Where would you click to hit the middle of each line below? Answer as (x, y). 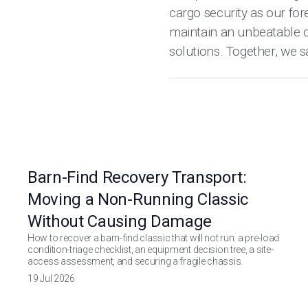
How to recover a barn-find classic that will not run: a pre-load (154, 238)
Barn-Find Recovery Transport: (137, 177)
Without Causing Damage (120, 221)
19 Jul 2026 (51, 278)
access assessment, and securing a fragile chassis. (135, 261)
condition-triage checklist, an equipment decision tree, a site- (151, 250)
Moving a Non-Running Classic (138, 199)
